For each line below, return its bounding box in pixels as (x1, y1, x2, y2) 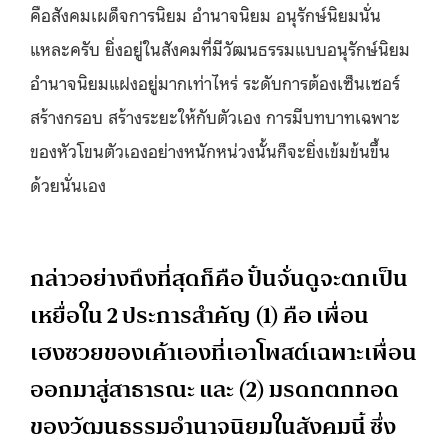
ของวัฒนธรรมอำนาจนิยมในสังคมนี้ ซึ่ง (30, 406, 396, 446)
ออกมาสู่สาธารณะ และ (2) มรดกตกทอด (30, 369, 399, 409)
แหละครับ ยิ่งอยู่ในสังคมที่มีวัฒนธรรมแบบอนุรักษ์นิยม (30, 35, 410, 60)
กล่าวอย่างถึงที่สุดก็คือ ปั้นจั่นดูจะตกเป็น (30, 258, 408, 298)
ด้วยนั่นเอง (30, 171, 106, 196)
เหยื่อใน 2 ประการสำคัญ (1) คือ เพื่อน (30, 295, 369, 335)
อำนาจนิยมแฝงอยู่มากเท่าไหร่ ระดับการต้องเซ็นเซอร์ (30, 69, 400, 94)
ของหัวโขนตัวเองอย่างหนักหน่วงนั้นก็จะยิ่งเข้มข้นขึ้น (30, 137, 390, 162)
